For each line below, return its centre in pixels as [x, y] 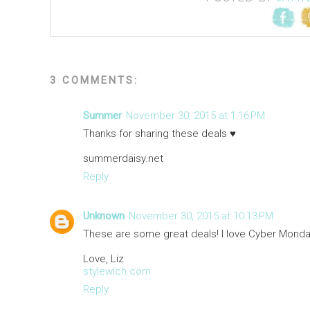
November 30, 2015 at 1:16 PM [195, 116]
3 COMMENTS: [94, 81]
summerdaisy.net [123, 159]
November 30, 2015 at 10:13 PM [201, 216]
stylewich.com [117, 272]
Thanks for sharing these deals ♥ [159, 134]
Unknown [104, 216]
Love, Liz [103, 259]
